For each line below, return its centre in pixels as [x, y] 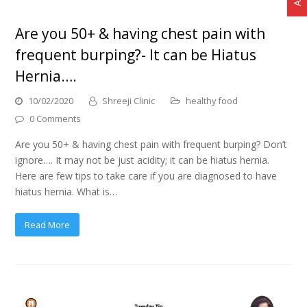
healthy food [212, 100]
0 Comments [56, 118]
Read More [48, 224]
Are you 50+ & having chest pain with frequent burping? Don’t [151, 144]
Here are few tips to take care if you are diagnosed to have [146, 175]
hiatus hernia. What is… [66, 191]
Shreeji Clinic [129, 100]
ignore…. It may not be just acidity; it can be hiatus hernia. [143, 160]
